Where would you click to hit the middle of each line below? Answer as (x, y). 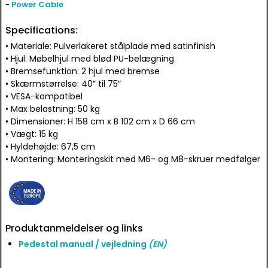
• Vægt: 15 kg (32, 134)
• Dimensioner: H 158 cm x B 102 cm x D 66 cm (100, 121)
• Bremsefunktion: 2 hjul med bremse (83, 71)
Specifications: (42, 30)
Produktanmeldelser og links (74, 228)
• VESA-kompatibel (44, 96)
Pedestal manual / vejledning (83, 244)
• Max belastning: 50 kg (53, 109)
